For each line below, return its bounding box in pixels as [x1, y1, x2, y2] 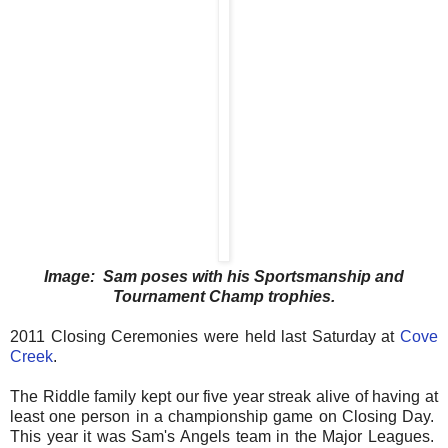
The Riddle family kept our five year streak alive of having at [10, 387, 438, 405]
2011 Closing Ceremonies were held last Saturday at [10, 327, 400, 345]
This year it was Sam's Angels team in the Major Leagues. [10, 427, 438, 445]
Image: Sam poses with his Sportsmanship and [44, 267, 404, 285]
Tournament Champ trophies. [113, 287, 335, 305]
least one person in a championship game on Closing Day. [10, 407, 438, 425]
